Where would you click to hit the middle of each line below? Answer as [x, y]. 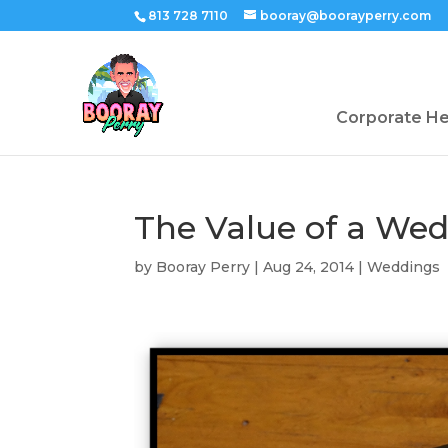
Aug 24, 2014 [309, 267]
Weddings [404, 267]
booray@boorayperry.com [346, 15]
